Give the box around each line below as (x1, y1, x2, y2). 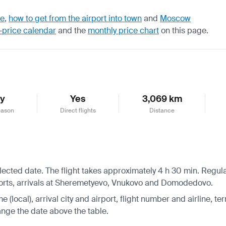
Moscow (160, 13, 191, 24)
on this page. (159, 25, 208, 36)
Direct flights (60, 106, 96, 115)
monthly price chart (88, 25, 159, 36)
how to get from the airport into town (9, 13, 142, 24)
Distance (149, 106, 175, 115)
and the (56, 25, 88, 36)
